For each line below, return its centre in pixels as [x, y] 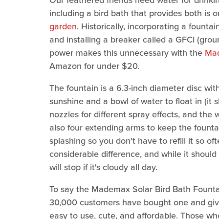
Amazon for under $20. [94, 66]
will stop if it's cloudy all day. [103, 167]
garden [63, 27]
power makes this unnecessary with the [127, 53]
